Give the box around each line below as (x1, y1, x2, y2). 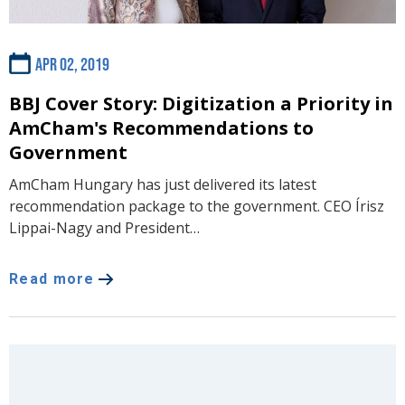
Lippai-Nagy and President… (9, 217, 200, 238)
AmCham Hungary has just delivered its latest (9, 174, 316, 194)
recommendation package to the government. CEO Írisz (9, 195, 384, 216)
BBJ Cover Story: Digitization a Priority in (9, 90, 393, 116)
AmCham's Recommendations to (9, 115, 314, 140)
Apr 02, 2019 (35, 53, 109, 76)
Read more (9, 269, 95, 287)
